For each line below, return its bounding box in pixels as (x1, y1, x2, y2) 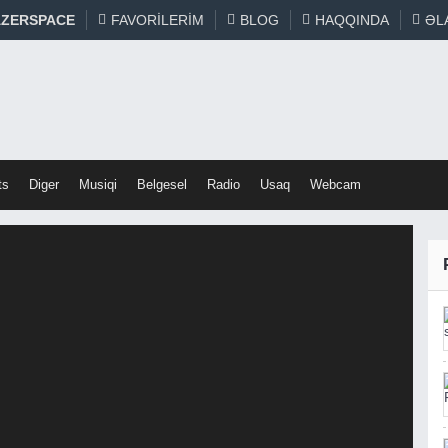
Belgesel (136, 177, 187, 192)
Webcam (309, 177, 361, 192)
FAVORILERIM (110, 12, 204, 28)
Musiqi (78, 177, 117, 192)
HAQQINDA (314, 12, 389, 28)
